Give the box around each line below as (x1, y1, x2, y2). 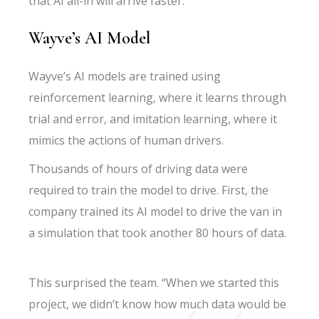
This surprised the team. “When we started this (28, 275, 280, 291)
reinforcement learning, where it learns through (28, 90, 287, 105)
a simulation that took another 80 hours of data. (28, 225, 290, 241)
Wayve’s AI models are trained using (28, 68, 221, 84)
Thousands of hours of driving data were (28, 161, 249, 177)
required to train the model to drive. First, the (28, 182, 269, 198)
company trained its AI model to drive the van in (28, 204, 283, 219)
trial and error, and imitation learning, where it (28, 111, 278, 127)
